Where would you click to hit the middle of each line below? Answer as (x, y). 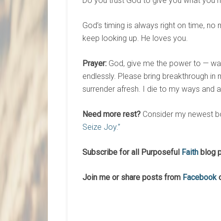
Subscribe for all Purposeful (132, 152)
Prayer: (94, 63)
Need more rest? (111, 114)
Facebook (200, 177)
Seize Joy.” (101, 127)
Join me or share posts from (132, 177)
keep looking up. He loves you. (135, 38)
